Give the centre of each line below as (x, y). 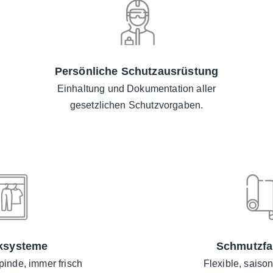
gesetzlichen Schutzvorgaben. (136, 105)
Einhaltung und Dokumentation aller (136, 89)
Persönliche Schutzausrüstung (136, 72)
